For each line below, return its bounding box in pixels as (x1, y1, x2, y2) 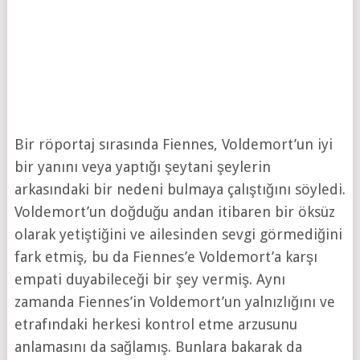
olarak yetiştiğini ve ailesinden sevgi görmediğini (14, 225, 342, 243)
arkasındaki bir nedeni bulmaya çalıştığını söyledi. (14, 180, 346, 198)
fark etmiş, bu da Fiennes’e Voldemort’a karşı (14, 247, 317, 265)
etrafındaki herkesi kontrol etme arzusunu (14, 315, 297, 333)
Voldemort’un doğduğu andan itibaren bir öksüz (14, 202, 335, 220)
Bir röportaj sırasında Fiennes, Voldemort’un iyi (14, 135, 333, 153)
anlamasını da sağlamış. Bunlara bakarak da (14, 337, 302, 355)
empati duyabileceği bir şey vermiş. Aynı (14, 270, 285, 288)
